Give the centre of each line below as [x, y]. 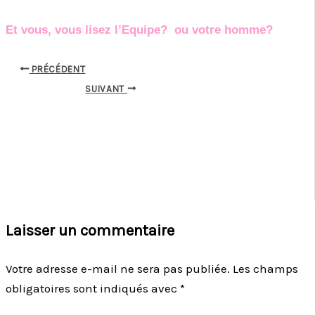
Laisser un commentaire [90, 230]
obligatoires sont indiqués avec [93, 288]
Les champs [265, 268]
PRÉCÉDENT [57, 69]
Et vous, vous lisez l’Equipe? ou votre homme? [141, 30]
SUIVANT [106, 89]
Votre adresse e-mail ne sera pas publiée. [118, 268]
